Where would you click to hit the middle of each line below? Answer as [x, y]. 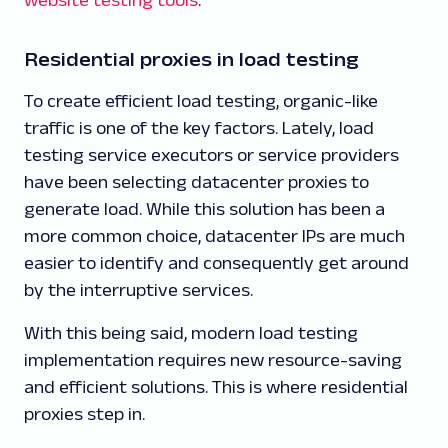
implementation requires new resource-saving [213, 359]
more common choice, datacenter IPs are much [214, 235]
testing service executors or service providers [211, 154]
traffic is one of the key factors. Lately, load [199, 127]
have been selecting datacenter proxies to [196, 181]
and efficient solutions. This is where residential [216, 386]
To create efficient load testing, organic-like [201, 100]
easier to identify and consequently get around [216, 262]
